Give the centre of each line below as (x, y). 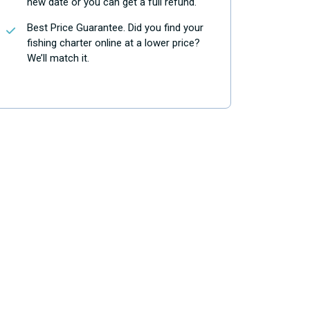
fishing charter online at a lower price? (113, 43)
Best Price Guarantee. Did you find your (115, 28)
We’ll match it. (58, 58)
